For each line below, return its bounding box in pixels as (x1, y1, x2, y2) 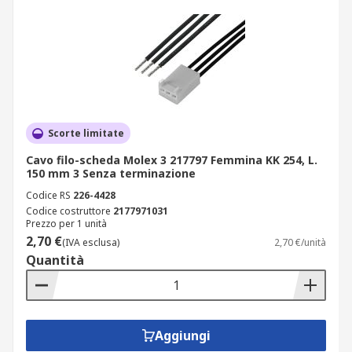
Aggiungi (154, 327, 211, 344)
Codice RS (26, 189, 71, 202)
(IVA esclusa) (62, 236, 119, 249)
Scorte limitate (48, 126, 124, 140)
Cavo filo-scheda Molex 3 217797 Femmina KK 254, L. (26, 152, 317, 167)
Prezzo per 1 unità (26, 217, 107, 230)
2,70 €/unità (274, 236, 326, 249)
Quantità (26, 251, 84, 269)
